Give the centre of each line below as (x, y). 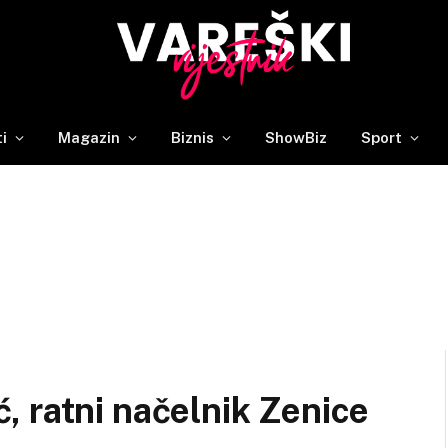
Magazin (89, 137)
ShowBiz (296, 137)
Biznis (192, 137)
